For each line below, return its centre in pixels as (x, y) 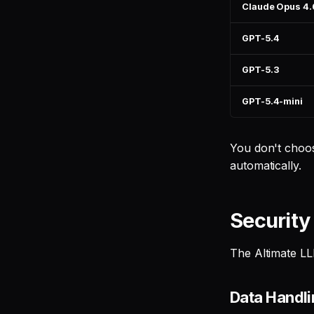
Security (270, 220)
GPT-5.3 (261, 70)
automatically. (266, 165)
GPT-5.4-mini (273, 101)
